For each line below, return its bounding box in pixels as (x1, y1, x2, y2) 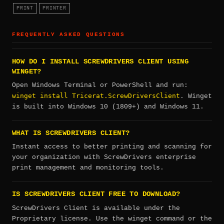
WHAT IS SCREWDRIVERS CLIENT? (12, 129, 130, 137)
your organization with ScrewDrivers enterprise (12, 153, 196, 161)
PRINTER (42, 5, 66, 11)
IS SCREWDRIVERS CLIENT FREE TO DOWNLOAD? (12, 190, 180, 198)
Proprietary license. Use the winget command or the (12, 214, 212, 222)
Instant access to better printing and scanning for (12, 143, 212, 151)
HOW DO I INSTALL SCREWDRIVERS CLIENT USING (12, 57, 189, 65)
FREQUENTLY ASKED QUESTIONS (12, 31, 125, 38)
